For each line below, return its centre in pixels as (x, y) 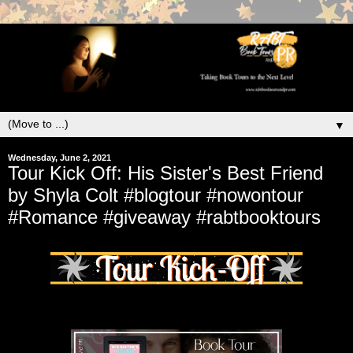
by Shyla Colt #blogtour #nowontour (156, 195)
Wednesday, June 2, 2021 (59, 157)
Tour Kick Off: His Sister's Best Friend (165, 173)
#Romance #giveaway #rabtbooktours (164, 217)
